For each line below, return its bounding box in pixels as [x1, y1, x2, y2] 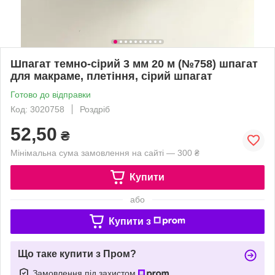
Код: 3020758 [10, 104, 64, 114]
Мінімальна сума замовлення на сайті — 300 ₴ [10, 147, 199, 158]
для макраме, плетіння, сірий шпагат [10, 69, 212, 82]
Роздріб [80, 104, 110, 114]
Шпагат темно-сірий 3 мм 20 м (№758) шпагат [10, 57, 258, 70]
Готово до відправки [10, 89, 91, 99]
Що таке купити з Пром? [18, 248, 136, 259]
